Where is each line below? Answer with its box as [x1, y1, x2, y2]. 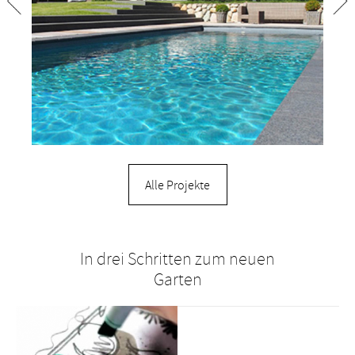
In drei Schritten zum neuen [80, 248, 275, 271]
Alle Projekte [145, 177, 210, 193]
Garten [153, 269, 202, 292]
